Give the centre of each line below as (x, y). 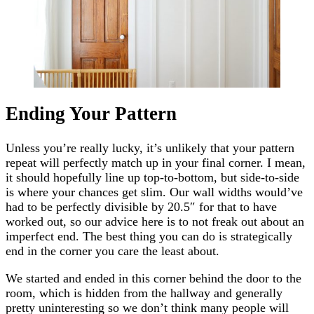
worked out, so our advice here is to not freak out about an (155, 221)
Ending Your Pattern (91, 114)
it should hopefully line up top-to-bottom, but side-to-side (152, 177)
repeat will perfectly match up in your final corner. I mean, (156, 162)
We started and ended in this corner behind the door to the (153, 278)
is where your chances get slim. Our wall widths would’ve (154, 192)
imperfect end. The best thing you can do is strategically (149, 236)
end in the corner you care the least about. (112, 251)
